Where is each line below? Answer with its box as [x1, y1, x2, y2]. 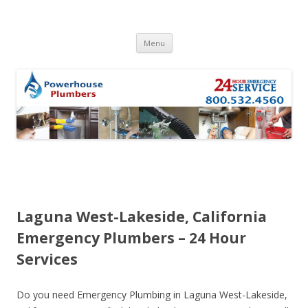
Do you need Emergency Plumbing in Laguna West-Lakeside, [16, 288, 287, 302]
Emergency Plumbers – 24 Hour [16, 228, 246, 248]
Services [16, 250, 78, 269]
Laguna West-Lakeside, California [16, 207, 267, 227]
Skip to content [172, 31, 240, 44]
